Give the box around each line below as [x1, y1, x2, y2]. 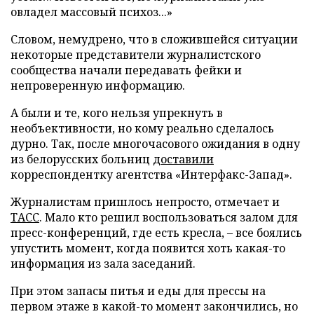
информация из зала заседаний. [11, 256, 196, 272]
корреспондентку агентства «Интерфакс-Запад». [11, 167, 292, 183]
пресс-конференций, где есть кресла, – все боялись [11, 225, 302, 241]
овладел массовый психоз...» [11, 4, 172, 20]
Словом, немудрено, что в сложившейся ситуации [11, 32, 298, 48]
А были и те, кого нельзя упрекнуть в [11, 105, 223, 121]
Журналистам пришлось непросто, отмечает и [11, 194, 280, 210]
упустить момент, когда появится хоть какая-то [11, 240, 285, 257]
